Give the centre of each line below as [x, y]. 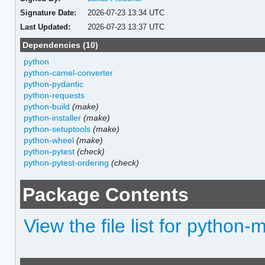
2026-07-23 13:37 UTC [126, 27]
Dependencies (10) [61, 45]
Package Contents [106, 194]
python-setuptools [57, 129]
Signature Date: [48, 12]
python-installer [53, 117]
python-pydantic [54, 84]
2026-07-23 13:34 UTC [126, 12]
